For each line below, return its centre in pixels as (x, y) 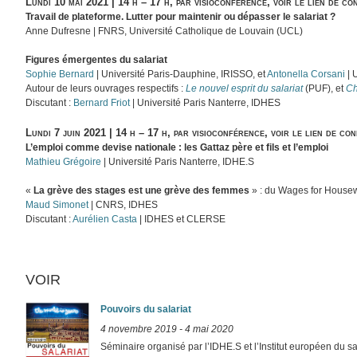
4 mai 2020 (210, 330)
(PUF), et (325, 89)
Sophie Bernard (60, 75)
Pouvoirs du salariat (146, 309)
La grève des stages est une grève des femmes (142, 190)
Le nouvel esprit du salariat (245, 89)
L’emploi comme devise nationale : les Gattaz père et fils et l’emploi (177, 147)
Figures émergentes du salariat (97, 60)
